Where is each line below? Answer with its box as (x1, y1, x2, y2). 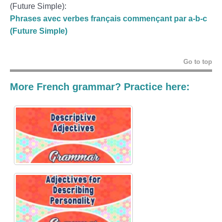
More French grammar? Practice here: (10, 81, 190, 92)
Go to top (183, 57, 212, 65)
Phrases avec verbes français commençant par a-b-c (10, 14, 207, 23)
